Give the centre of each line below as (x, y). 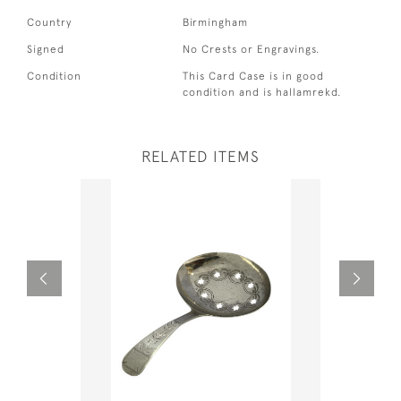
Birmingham (216, 22)
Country (49, 22)
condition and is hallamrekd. (262, 92)
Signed (46, 49)
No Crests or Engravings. (252, 49)
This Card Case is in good (254, 76)
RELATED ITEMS (200, 156)
